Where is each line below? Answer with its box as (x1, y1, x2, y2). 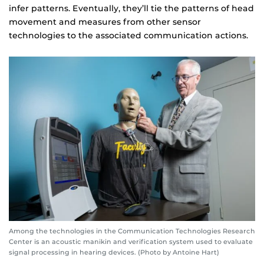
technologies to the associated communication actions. (9, 30, 248, 41)
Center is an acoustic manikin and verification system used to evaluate (9, 237, 253, 246)
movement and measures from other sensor (9, 16, 201, 28)
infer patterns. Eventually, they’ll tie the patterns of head (9, 3, 254, 14)
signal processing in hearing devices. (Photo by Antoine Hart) (9, 247, 219, 256)
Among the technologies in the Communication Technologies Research (9, 226, 255, 235)
